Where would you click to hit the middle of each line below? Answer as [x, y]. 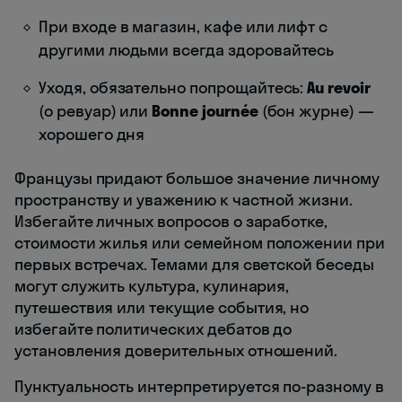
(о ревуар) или [96, 111]
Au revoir [339, 88]
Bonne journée [205, 111]
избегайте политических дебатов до [153, 329]
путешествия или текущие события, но [162, 308]
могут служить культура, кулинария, [152, 286]
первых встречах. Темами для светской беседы [194, 265]
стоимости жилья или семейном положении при [200, 243]
